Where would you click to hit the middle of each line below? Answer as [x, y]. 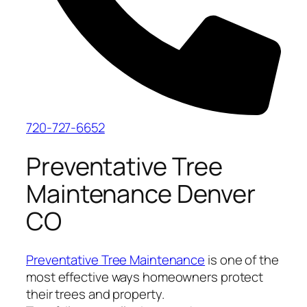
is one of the [242, 260]
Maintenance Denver [141, 193]
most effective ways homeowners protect [145, 277]
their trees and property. [95, 294]
